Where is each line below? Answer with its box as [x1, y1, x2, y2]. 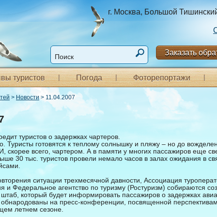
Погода [76, 74, 102, 82]
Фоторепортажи [133, 74, 190, 82]
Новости [16, 94, 39, 101]
